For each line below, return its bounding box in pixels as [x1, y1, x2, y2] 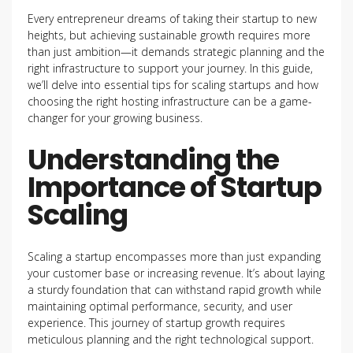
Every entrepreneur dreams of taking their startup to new [28, 11, 317, 26]
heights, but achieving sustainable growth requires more [28, 28, 310, 43]
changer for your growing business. [28, 110, 203, 125]
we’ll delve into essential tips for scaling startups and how [28, 77, 318, 92]
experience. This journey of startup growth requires [28, 315, 285, 330]
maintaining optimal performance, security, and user [28, 299, 292, 314]
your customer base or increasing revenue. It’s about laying [28, 266, 325, 281]
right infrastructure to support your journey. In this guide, [28, 61, 313, 76]
